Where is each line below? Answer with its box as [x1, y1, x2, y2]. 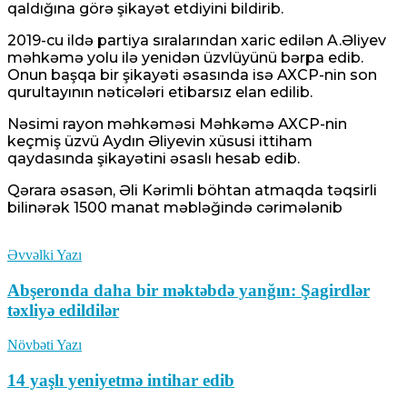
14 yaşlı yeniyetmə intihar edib [7, 371, 234, 391]
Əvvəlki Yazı [7, 246, 82, 263]
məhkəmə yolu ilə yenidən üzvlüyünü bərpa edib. [7, 48, 363, 66]
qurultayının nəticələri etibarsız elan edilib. [7, 83, 313, 101]
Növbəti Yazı [7, 337, 82, 353]
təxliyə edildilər [7, 300, 119, 320]
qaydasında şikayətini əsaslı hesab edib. [7, 149, 300, 167]
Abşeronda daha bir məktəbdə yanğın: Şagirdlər [7, 280, 370, 300]
